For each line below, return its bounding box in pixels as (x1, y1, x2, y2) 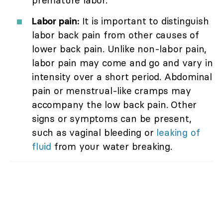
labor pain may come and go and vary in (32, 57, 213, 69)
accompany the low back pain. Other (32, 99, 197, 111)
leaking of (156, 126, 200, 139)
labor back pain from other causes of (32, 29, 199, 41)
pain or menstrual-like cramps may (32, 85, 191, 97)
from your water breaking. (51, 140, 172, 153)
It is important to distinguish (79, 15, 209, 27)
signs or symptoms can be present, (32, 112, 192, 125)
